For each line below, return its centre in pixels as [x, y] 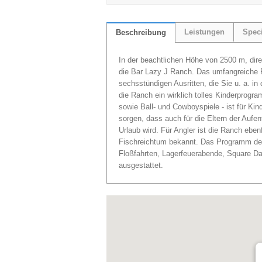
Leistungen [204, 32]
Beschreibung [141, 32]
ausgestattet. [141, 165]
